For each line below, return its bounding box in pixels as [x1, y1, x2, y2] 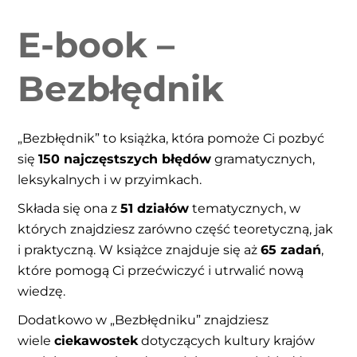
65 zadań [261, 241, 322, 257]
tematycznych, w [189, 200, 301, 216]
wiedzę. [18, 283, 66, 299]
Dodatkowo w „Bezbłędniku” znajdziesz [18, 312, 269, 328]
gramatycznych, [211, 151, 316, 167]
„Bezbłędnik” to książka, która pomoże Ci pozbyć [18, 130, 325, 146]
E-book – [18, 22, 175, 66]
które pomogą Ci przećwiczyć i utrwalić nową [18, 262, 304, 278]
